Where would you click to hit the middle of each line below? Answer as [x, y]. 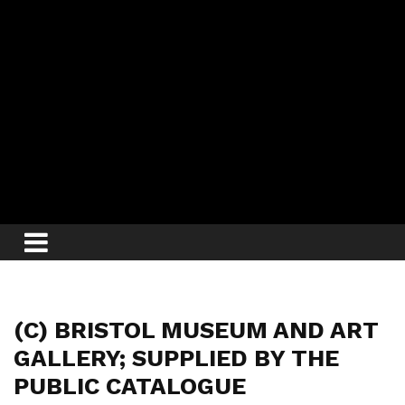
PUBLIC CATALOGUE [130, 386]
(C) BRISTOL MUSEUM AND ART [196, 330]
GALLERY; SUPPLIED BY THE [176, 358]
